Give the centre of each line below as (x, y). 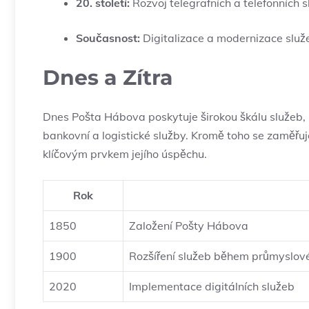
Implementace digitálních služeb (212, 287)
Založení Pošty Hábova (189, 226)
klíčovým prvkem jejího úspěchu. (125, 154)
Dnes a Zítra (108, 78)
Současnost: (108, 38)
